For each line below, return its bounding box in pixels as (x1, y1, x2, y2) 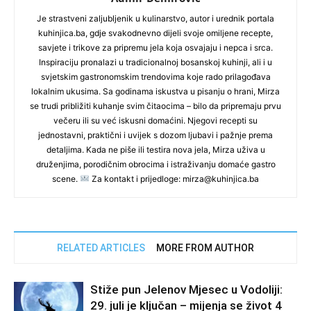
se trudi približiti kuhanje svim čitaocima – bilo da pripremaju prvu (30, 101, 281, 112)
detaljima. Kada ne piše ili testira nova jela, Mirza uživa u (46, 144, 265, 155)
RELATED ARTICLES (57, 242, 145, 254)
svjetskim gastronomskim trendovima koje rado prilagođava (40, 72, 271, 83)
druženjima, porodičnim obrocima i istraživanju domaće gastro (35, 159, 276, 170)
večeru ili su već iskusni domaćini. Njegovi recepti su (53, 115, 258, 126)
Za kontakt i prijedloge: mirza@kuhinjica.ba (89, 174, 259, 185)
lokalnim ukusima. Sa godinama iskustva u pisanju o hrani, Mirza (31, 86, 280, 97)
